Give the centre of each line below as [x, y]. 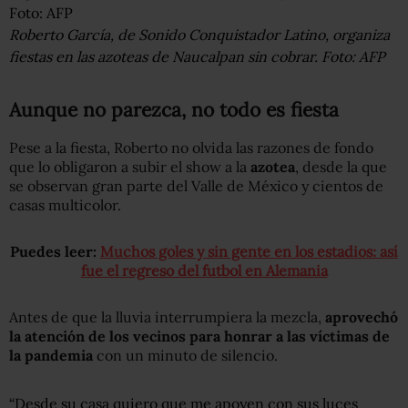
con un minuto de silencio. [185, 355]
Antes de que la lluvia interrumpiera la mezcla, [167, 316]
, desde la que [341, 166]
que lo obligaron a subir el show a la [130, 166]
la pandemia [51, 355]
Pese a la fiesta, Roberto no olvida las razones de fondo [191, 147]
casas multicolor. [65, 204]
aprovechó [362, 316]
